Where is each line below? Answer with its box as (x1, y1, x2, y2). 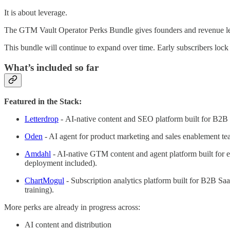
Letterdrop (25, 114, 59, 123)
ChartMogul (25, 176, 64, 185)
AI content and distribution (25, 220, 111, 229)
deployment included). (25, 158, 97, 167)
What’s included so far (4, 62, 99, 73)
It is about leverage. (4, 8, 67, 17)
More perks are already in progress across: (4, 202, 140, 212)
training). (25, 185, 54, 194)
